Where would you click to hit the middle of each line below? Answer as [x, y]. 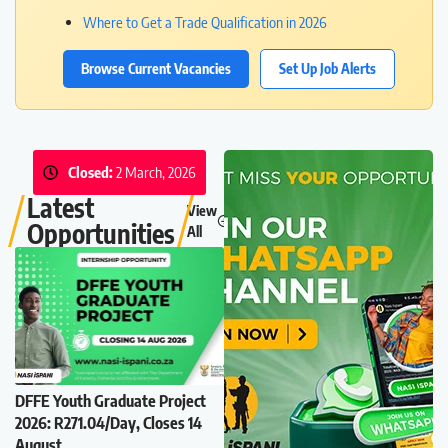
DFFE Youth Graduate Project [110, 400]
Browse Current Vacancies [156, 68]
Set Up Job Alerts [327, 68]
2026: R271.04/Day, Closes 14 [108, 422]
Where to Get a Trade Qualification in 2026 [205, 22]
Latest [60, 207]
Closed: [90, 172]
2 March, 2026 [154, 172]
